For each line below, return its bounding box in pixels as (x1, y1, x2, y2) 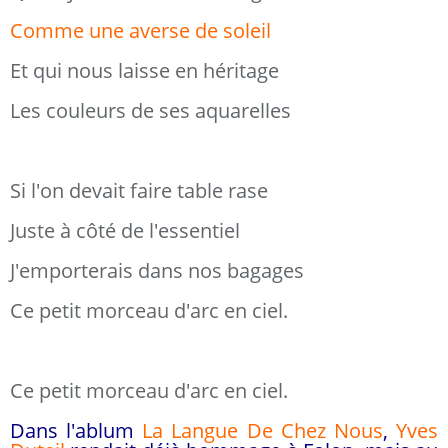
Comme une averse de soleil (10, 17, 271, 44)
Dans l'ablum (10, 417, 143, 444)
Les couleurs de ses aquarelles (10, 97, 291, 124)
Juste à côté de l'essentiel (10, 217, 240, 244)
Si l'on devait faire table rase (10, 177, 268, 204)
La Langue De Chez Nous (142, 417, 383, 444)
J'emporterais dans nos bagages (10, 257, 304, 284)
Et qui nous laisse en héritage (10, 57, 279, 84)
